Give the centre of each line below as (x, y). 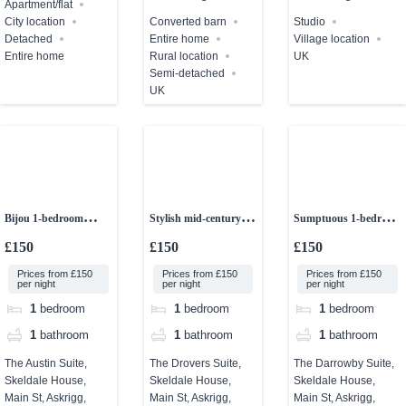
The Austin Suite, (46, 364)
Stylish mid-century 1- (201, 219)
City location (35, 21)
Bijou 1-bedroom (44, 219)
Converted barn (188, 21)
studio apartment (333, 241)
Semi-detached (187, 73)
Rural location (184, 56)
